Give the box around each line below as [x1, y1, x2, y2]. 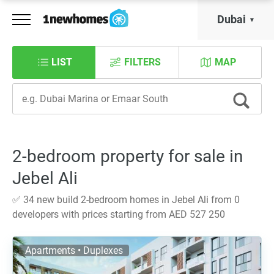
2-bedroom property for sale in [12, 146, 243, 166]
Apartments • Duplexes [25, 245, 123, 256]
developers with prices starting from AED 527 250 [12, 209, 225, 220]
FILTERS [124, 56, 161, 68]
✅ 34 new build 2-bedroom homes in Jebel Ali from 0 [12, 194, 240, 206]
